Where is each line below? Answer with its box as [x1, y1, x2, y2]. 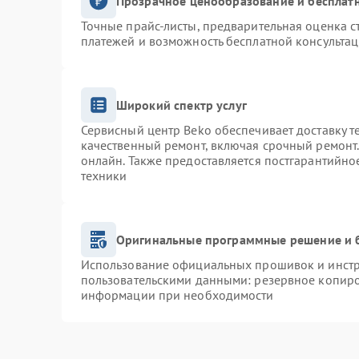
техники [80, 167, 127, 184]
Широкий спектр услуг [115, 96, 247, 113]
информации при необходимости [80, 287, 274, 303]
